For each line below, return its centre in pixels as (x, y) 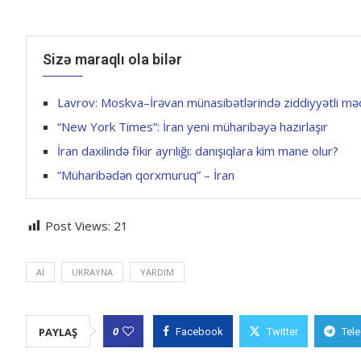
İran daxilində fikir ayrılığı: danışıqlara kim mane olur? (198, 151)
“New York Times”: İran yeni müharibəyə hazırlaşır (193, 127)
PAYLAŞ (58, 332)
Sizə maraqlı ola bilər (112, 60)
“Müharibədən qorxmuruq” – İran (146, 175)
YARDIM (157, 272)
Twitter (282, 332)
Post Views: (78, 226)
